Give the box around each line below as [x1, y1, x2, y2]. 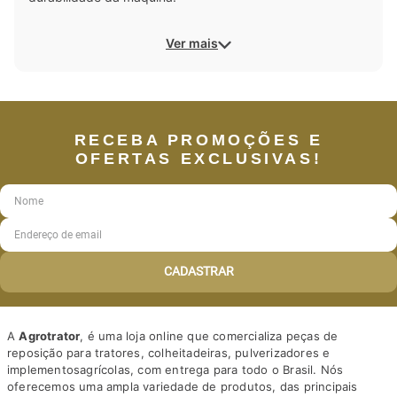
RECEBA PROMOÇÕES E [74, 130, 323, 149]
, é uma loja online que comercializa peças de [80, 328, 339, 343]
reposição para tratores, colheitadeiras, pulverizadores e [7, 345, 331, 360]
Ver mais [166, 35, 218, 51]
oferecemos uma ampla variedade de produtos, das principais [7, 378, 358, 393]
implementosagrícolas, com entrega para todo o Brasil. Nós [7, 362, 344, 377]
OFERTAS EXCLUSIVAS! [74, 149, 323, 167]
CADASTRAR [163, 264, 234, 279]
